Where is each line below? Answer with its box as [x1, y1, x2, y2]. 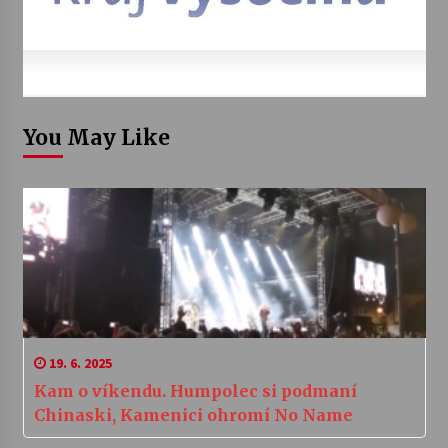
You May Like [22, 124, 170, 152]
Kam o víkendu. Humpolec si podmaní [33, 381, 357, 402]
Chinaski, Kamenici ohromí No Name [33, 405, 353, 426]
